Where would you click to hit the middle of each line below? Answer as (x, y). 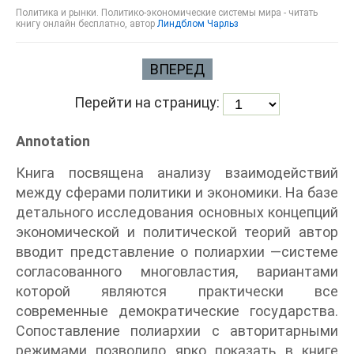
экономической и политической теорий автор (177, 232)
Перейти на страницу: (149, 103)
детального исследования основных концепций (177, 212)
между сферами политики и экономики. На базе (177, 192)
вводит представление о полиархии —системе (177, 251)
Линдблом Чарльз (198, 23)
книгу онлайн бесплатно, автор (87, 23)
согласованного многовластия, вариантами (177, 271)
